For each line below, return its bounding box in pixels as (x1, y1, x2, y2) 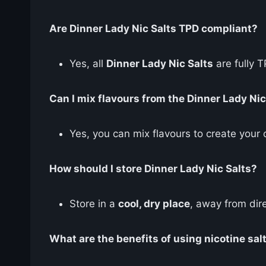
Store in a (69, 197, 118, 210)
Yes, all (69, 57, 106, 69)
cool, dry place (118, 197, 190, 210)
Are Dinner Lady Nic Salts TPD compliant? (49, 22, 258, 34)
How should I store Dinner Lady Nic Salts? (49, 162, 257, 175)
